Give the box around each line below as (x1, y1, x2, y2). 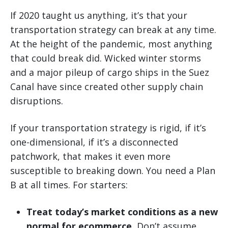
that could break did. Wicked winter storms (10, 52, 201, 65)
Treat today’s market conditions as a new (26, 206, 218, 218)
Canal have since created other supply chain (10, 80, 203, 93)
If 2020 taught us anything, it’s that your (10, 9, 187, 22)
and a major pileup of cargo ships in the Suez (10, 66, 209, 79)
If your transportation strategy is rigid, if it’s (10, 122, 206, 134)
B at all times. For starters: (10, 179, 128, 191)
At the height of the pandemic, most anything (10, 38, 212, 50)
